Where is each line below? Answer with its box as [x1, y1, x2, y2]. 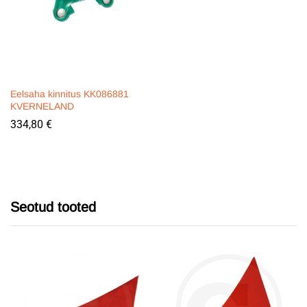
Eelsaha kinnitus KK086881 [10, 88, 129, 100]
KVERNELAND [10, 101, 74, 112]
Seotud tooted [10, 199, 96, 215]
